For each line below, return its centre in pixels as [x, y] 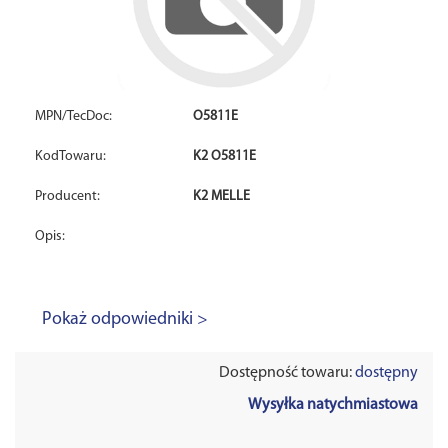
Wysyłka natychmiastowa [333, 405]
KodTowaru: [70, 156]
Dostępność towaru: [287, 373]
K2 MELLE [222, 196]
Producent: [67, 196]
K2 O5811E [225, 156]
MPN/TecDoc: [73, 116]
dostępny [386, 373]
